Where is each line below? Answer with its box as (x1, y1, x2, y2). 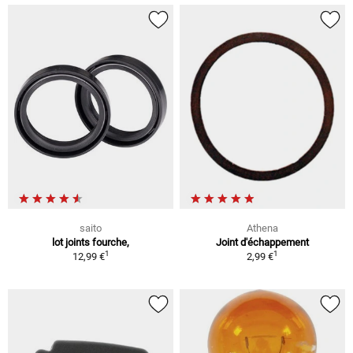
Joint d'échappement (216, 236, 309, 249)
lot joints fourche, (52, 236, 129, 249)
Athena (247, 222, 278, 235)
